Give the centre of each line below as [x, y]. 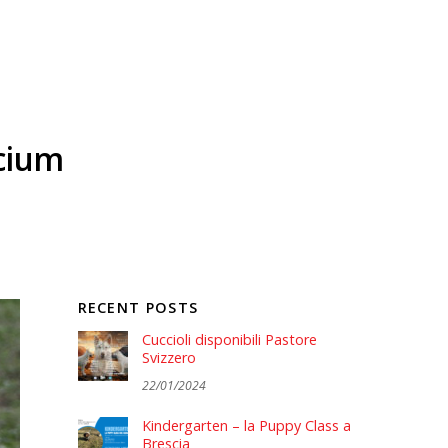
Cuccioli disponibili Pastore [229, 340]
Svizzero [169, 358]
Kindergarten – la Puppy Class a [246, 425]
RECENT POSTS [138, 307]
